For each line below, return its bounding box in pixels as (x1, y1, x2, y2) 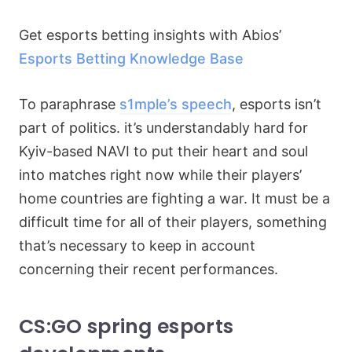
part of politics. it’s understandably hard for (19, 119, 308, 136)
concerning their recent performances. (19, 261, 278, 277)
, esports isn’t (232, 96, 321, 112)
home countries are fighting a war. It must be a (19, 190, 330, 207)
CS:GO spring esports (19, 313, 234, 340)
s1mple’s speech (119, 96, 232, 112)
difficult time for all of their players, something (19, 214, 327, 230)
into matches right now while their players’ (19, 167, 302, 183)
